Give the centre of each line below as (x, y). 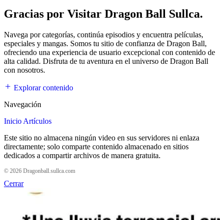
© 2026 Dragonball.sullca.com (40, 171)
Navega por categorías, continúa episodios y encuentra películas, (104, 34)
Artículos (37, 121)
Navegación (23, 104)
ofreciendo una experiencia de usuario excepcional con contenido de (110, 52)
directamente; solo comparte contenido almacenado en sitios (96, 146)
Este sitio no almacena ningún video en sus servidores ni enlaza (102, 137)
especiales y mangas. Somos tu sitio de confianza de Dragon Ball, (105, 43)
